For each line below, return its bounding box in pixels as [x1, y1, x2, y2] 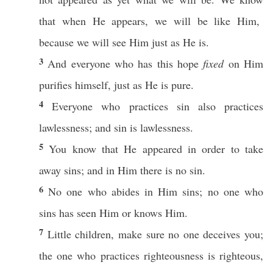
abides [111, 184, 140, 199]
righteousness [143, 248, 204, 263]
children [75, 227, 112, 241]
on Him [224, 56, 264, 71]
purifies [39, 77, 72, 92]
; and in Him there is [81, 163, 175, 177]
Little [47, 227, 71, 241]
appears [112, 13, 146, 28]
